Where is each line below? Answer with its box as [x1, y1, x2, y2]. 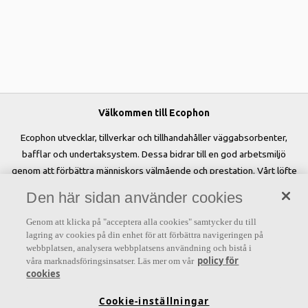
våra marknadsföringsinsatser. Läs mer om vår [26, 256, 195, 266]
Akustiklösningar [37, 278, 106, 289]
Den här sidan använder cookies [26, 189, 243, 206]
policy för [197, 254, 239, 267]
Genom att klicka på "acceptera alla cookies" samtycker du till [26, 217, 257, 227]
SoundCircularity [122, 278, 189, 289]
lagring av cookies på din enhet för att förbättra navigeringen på [26, 230, 264, 240]
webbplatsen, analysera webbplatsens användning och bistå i [26, 243, 252, 253]
